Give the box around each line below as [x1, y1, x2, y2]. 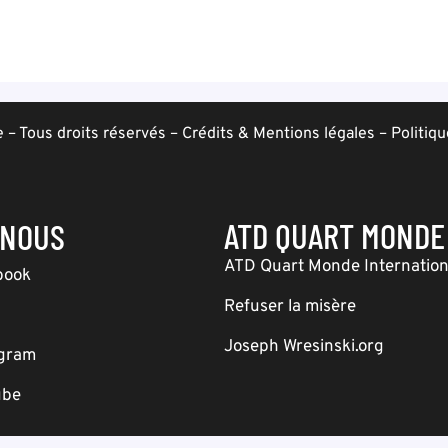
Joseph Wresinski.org [224, 336, 384, 358]
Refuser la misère [224, 296, 356, 318]
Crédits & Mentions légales [182, 124, 375, 144]
